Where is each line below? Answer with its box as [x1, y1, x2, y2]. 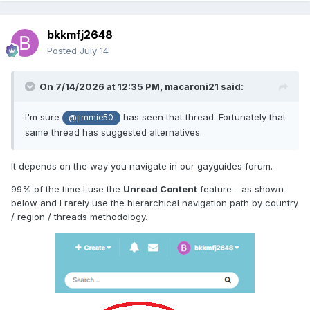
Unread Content [123, 183, 197, 194]
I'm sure [25, 111, 62, 123]
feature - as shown [197, 183, 284, 194]
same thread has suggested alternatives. [25, 126, 202, 138]
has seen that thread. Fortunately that [120, 111, 286, 123]
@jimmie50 [69, 113, 114, 123]
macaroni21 [165, 81, 219, 93]
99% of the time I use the [11, 183, 123, 194]
